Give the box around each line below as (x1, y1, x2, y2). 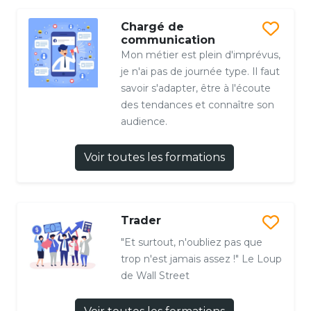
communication (120, 33, 215, 47)
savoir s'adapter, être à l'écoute (120, 81, 271, 94)
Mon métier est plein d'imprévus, (120, 48, 280, 61)
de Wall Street (120, 269, 190, 282)
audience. (120, 115, 167, 128)
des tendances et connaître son (120, 98, 274, 111)
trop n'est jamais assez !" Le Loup (120, 252, 282, 265)
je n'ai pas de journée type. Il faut (120, 65, 280, 78)
